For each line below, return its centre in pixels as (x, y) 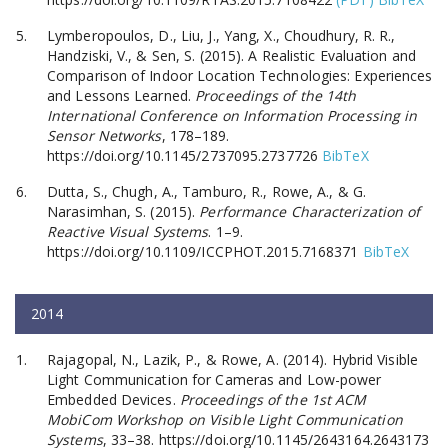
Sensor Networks (104, 135)
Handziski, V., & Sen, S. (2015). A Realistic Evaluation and (231, 55)
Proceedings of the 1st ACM (273, 399)
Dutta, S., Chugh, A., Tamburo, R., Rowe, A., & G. (206, 191)
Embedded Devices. (113, 399)
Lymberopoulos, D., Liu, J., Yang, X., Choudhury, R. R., (221, 35)
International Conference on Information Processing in (232, 115)
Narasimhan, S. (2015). (123, 211)
